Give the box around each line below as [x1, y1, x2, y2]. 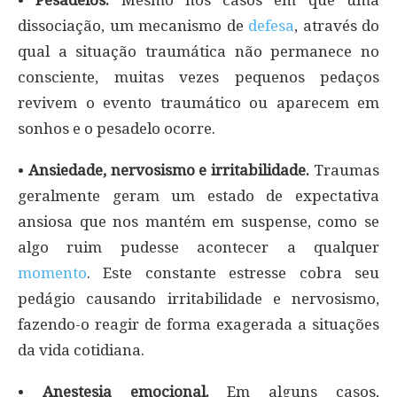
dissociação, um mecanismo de [18, 16, 248, 35]
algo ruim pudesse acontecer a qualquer [18, 237, 379, 256]
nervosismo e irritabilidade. [110, 160, 310, 179]
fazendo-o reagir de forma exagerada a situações [18, 315, 379, 333]
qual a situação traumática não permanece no [18, 42, 379, 60]
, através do [294, 16, 379, 35]
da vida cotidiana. [18, 340, 144, 359]
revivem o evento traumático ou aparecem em [18, 93, 379, 112]
